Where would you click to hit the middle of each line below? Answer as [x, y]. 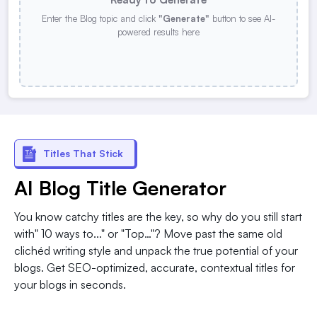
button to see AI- [242, 18]
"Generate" [184, 18]
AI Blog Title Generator [120, 188]
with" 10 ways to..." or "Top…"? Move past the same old [148, 233]
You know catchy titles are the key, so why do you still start [158, 216]
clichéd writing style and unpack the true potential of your [156, 250]
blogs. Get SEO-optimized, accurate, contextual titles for [155, 267]
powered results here [158, 31]
